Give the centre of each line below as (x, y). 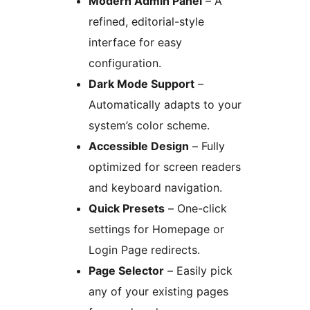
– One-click (196, 209)
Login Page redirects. (144, 250)
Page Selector (126, 271)
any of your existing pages (158, 292)
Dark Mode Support (142, 84)
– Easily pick (198, 271)
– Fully (207, 146)
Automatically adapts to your (165, 105)
